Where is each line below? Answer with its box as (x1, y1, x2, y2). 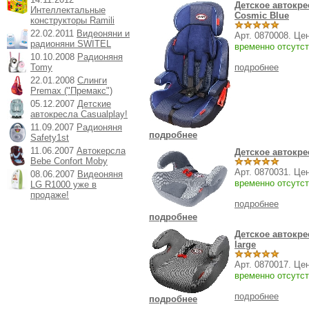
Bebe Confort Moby (30, 156, 108, 166)
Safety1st (30, 132, 69, 143)
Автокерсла (77, 146, 126, 156)
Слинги (77, 75, 107, 86)
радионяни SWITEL (30, 39, 111, 49)
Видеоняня (77, 169, 123, 179)
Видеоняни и (77, 28, 130, 39)
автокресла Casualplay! (30, 109, 128, 119)
